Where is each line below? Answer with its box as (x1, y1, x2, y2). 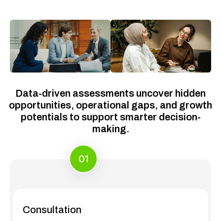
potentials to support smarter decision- (20, 111, 201, 123)
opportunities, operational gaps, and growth (9, 100, 212, 111)
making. (92, 123, 129, 135)
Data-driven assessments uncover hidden (15, 88, 206, 99)
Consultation (23, 204, 81, 216)
